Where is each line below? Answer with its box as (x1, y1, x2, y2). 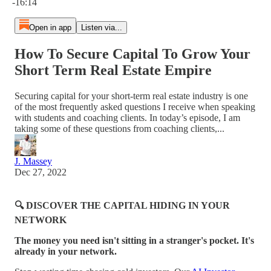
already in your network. (15, 246, 117, 256)
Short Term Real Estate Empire (15, 62, 212, 78)
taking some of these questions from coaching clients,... (15, 123, 224, 134)
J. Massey (15, 155, 52, 166)
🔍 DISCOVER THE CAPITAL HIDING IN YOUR (15, 200, 230, 211)
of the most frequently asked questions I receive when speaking (15, 101, 255, 112)
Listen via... (80, 23, 122, 32)
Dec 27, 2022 (15, 166, 67, 177)
